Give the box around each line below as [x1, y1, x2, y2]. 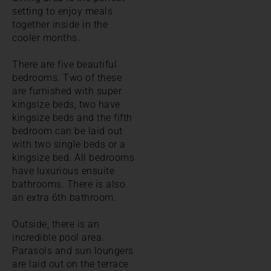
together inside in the [12, 18, 108, 30]
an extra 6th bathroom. [12, 191, 116, 203]
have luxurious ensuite [12, 165, 114, 177]
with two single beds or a [12, 138, 126, 150]
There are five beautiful [12, 58, 117, 70]
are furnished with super [12, 85, 122, 97]
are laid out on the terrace [12, 258, 129, 270]
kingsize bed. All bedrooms [12, 151, 134, 163]
